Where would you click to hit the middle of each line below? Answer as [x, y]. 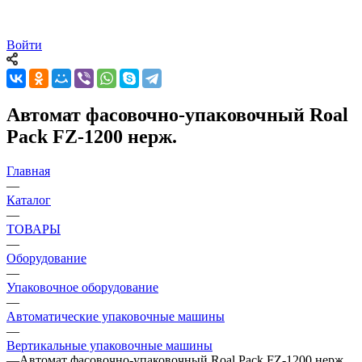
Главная [28, 170]
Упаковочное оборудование [82, 287]
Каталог [29, 200]
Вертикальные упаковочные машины [109, 345]
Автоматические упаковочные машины [116, 316]
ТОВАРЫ [34, 229]
